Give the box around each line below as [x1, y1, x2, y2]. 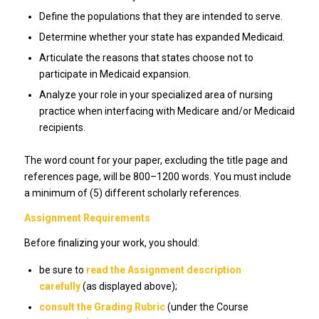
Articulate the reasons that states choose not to [38, 52, 253, 64]
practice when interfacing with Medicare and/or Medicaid [38, 105, 295, 117]
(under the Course [164, 301, 249, 313]
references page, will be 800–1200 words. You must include [23, 171, 291, 183]
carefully [38, 281, 80, 293]
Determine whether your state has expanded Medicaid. [38, 31, 285, 43]
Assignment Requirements [23, 212, 150, 224]
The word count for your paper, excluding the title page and [23, 155, 288, 167]
